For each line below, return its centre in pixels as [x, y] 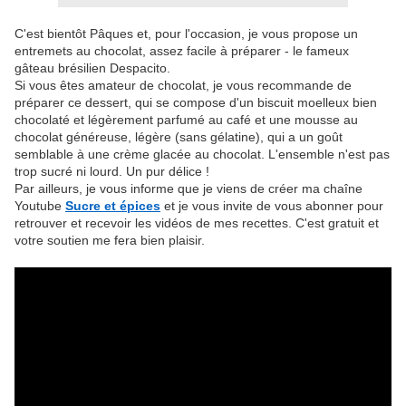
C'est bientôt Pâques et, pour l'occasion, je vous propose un [186, 34]
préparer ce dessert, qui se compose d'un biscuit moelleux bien [196, 103]
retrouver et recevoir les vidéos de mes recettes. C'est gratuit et [197, 223]
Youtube [40, 206]
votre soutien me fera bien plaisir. [110, 241]
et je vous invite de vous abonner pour [272, 206]
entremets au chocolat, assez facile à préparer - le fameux [182, 51]
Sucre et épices [113, 206]
